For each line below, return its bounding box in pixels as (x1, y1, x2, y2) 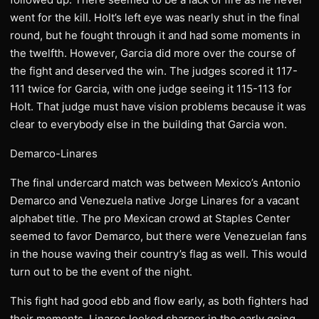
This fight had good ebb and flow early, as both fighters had (10, 294, 308, 308)
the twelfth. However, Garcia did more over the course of (10, 46, 296, 60)
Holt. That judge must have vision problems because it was (10, 100, 306, 113)
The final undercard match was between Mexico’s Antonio (10, 176, 300, 189)
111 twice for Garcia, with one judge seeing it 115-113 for (10, 82, 292, 95)
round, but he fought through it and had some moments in (10, 28, 300, 42)
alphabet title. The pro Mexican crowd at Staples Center (10, 211, 291, 225)
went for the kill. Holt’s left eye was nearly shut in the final (10, 11, 300, 24)
